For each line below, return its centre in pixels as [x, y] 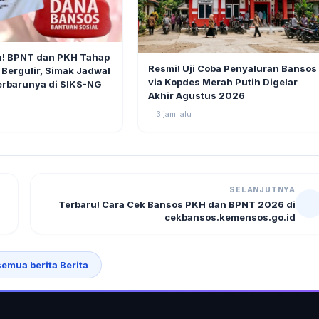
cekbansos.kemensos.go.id [230, 218]
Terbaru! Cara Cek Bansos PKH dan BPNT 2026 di [177, 205]
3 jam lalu [174, 114]
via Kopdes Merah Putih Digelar [223, 82]
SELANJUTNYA [262, 190]
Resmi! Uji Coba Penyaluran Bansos [233, 69]
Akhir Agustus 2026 [197, 96]
